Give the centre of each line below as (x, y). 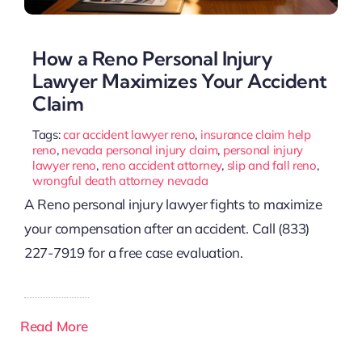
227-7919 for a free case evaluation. (133, 252)
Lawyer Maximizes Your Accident (179, 80)
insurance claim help (255, 134)
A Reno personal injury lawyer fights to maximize (173, 204)
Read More (54, 326)
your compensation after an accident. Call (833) (166, 228)
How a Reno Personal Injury (152, 58)
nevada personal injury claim (140, 149)
